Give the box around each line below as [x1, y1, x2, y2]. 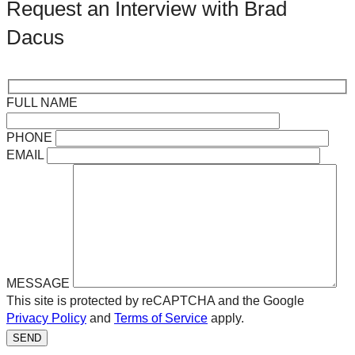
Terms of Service [114, 311, 208, 326]
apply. [208, 311, 244, 326]
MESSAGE [6, 277, 70, 291]
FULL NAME [6, 96, 78, 110]
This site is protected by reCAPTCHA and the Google [6, 294, 304, 308]
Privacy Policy [6, 311, 86, 326]
